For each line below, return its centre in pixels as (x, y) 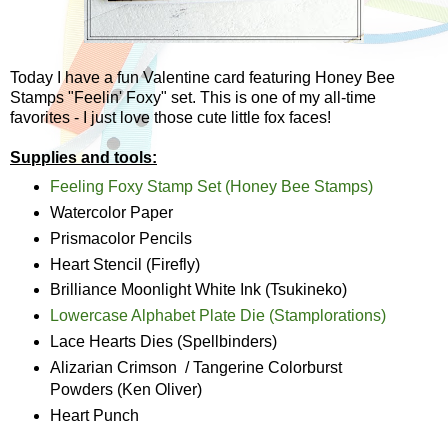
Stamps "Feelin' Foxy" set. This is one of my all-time (193, 97)
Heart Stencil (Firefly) (124, 264)
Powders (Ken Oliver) (125, 390)
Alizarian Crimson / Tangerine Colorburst (195, 368)
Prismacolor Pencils (120, 238)
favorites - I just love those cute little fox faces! (170, 117)
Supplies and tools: (83, 157)
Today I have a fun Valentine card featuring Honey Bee (202, 77)
